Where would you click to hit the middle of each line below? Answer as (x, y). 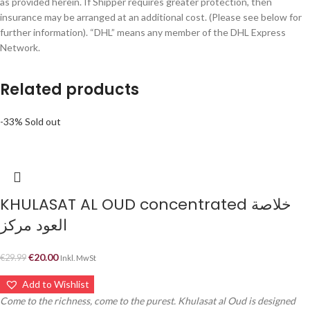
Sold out (43, 121)
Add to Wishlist (56, 284)
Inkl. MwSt (78, 257)
